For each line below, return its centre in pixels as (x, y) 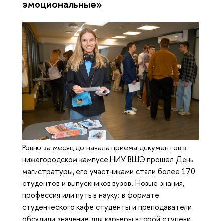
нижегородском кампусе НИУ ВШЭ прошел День (108, 160)
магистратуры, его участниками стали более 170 (109, 171)
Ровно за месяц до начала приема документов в (104, 148)
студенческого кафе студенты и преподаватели (107, 207)
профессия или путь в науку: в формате (91, 195)
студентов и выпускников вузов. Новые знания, (103, 183)
